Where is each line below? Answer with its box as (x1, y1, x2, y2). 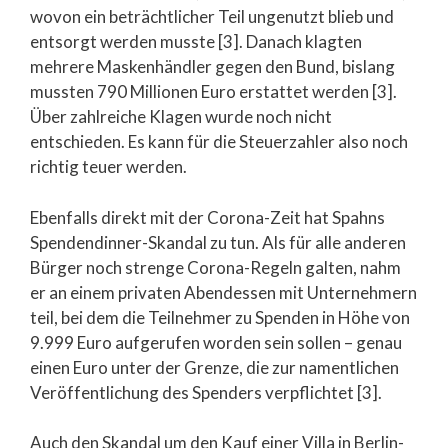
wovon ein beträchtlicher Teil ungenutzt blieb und (30, 6, 394, 28)
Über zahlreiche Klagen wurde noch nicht (30, 106, 332, 128)
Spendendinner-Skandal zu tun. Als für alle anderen (30, 231, 406, 253)
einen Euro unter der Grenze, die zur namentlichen (30, 356, 399, 378)
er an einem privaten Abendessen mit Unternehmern (30, 281, 417, 303)
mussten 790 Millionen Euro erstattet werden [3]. (30, 81, 397, 103)
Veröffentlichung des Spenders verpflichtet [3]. (30, 381, 382, 403)
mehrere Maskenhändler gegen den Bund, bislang (30, 56, 395, 78)
